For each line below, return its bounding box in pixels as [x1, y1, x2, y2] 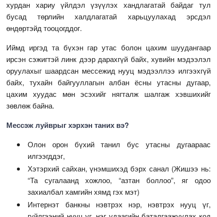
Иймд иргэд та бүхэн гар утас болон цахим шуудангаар [6, 42, 211, 53]
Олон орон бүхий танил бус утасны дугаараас [28, 139, 211, 150]
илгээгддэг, [28, 151, 65, 161]
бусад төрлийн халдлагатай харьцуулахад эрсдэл [6, 11, 211, 22]
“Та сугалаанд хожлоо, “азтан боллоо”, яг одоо [28, 175, 211, 186]
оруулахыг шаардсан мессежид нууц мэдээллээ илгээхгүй [6, 65, 211, 76]
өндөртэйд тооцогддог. [6, 23, 82, 33]
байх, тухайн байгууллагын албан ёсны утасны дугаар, [6, 77, 211, 88]
